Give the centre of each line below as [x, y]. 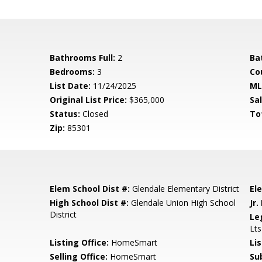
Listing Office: [80, 242]
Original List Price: [89, 100]
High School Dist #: [89, 203]
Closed [94, 114]
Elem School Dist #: [90, 189]
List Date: [70, 86]
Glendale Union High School [182, 203]
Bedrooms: [73, 72]
